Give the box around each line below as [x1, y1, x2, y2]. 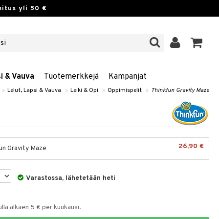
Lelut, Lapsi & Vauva [7, 87, 61, 94]
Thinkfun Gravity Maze [151, 87, 209, 94]
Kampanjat [109, 72, 147, 82]
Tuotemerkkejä [44, 72, 99, 82]
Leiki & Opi [70, 87, 98, 94]
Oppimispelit [108, 87, 142, 94]
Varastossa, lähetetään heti [26, 174, 116, 182]
